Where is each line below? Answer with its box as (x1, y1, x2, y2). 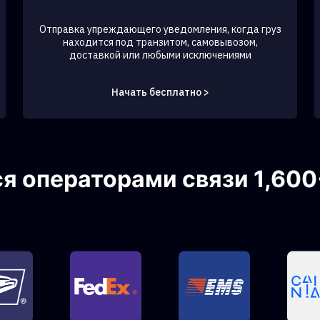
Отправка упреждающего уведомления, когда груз (39, 23, 281, 36)
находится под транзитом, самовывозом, (62, 36, 258, 49)
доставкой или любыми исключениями (69, 49, 251, 61)
